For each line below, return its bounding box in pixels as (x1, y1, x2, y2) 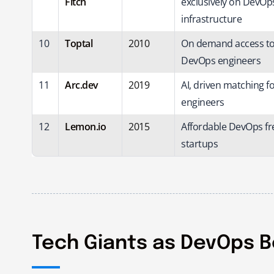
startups (181, 136, 218, 150)
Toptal (65, 36, 92, 50)
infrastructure (181, 12, 242, 26)
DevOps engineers (181, 53, 261, 67)
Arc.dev (65, 78, 98, 92)
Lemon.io (65, 119, 106, 133)
